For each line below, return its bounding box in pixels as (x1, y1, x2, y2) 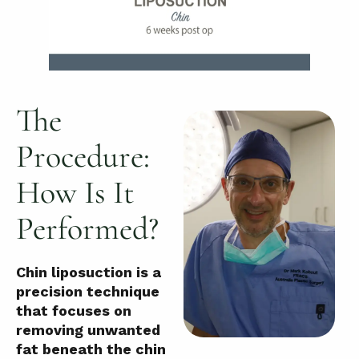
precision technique (16, 282, 159, 300)
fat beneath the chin (16, 340, 166, 357)
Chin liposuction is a (16, 263, 161, 280)
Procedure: (16, 136, 150, 175)
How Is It (16, 172, 135, 212)
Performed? (16, 208, 159, 248)
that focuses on (16, 301, 131, 319)
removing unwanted (16, 321, 160, 338)
